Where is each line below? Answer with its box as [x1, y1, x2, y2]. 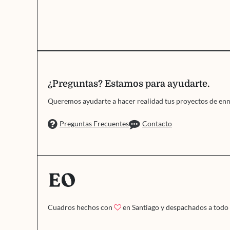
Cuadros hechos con [48, 203, 114, 212]
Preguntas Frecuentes [60, 119, 129, 128]
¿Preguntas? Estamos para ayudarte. [48, 79, 209, 89]
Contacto [142, 119, 172, 128]
